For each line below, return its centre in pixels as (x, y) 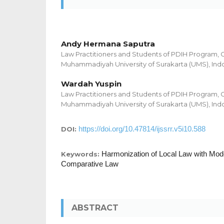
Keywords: (81, 154)
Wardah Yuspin (91, 84)
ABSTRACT (95, 208)
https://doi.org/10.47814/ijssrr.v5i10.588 (142, 129)
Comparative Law (90, 164)
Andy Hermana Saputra (108, 44)
